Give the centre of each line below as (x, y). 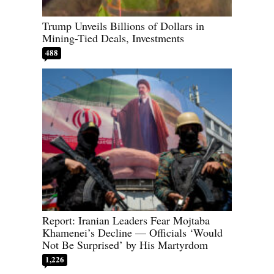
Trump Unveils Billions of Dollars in (123, 26)
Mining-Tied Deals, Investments (113, 38)
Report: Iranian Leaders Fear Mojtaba (126, 220)
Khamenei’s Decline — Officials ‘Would (132, 232)
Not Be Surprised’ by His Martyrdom (125, 244)
